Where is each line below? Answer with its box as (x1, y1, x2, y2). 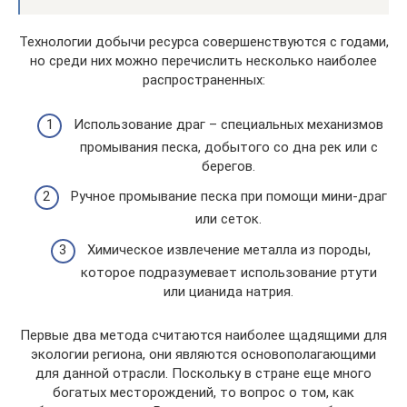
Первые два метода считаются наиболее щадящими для (20, 326, 387, 343)
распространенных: (142, 72, 265, 88)
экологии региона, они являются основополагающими (31, 345, 376, 362)
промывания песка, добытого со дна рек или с (79, 138, 378, 155)
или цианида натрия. (164, 283, 293, 300)
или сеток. (195, 211, 262, 227)
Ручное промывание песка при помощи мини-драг (70, 188, 387, 204)
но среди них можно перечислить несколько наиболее (30, 53, 377, 69)
